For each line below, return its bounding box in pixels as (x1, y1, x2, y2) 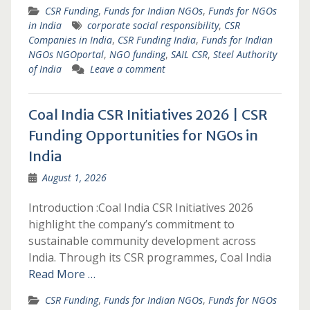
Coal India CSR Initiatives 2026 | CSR (28, 106, 268, 123)
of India (28, 62, 62, 75)
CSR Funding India (117, 33, 196, 46)
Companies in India (28, 33, 112, 46)
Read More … (28, 266, 95, 282)
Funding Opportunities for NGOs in (28, 127, 258, 144)
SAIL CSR (170, 48, 208, 61)
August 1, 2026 (42, 171, 107, 184)
